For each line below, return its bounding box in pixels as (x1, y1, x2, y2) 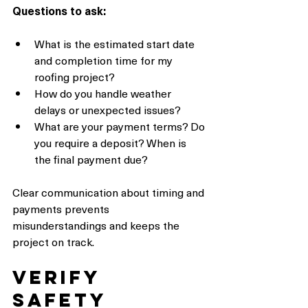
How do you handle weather (34, 85, 174, 102)
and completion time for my (34, 52, 175, 69)
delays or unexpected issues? (34, 101, 181, 118)
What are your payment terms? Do (34, 118, 208, 135)
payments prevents (12, 200, 112, 217)
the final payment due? (34, 151, 148, 168)
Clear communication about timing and (12, 184, 207, 201)
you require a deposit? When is (34, 134, 189, 151)
